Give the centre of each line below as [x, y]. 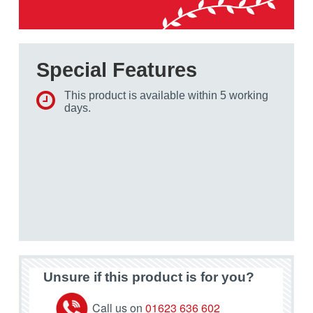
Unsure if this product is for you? [149, 277]
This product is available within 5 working [166, 95]
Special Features [117, 70]
